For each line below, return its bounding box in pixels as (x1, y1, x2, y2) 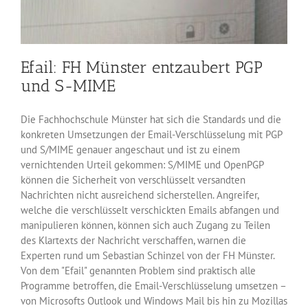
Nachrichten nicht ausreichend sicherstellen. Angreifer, (21, 188, 258, 202)
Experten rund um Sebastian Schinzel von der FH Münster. (21, 249, 274, 263)
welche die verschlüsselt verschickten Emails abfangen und (21, 203, 279, 217)
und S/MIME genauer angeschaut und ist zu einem (21, 143, 240, 157)
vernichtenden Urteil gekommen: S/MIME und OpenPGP (21, 158, 263, 172)
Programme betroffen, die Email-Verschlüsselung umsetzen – (21, 279, 286, 293)
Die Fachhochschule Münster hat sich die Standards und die (21, 113, 281, 126)
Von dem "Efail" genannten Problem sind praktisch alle (21, 264, 256, 278)
